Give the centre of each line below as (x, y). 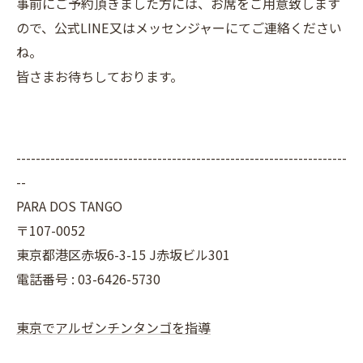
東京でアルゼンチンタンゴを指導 (113, 328)
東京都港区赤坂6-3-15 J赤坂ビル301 (123, 255)
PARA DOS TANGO (69, 206)
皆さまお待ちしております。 (100, 77)
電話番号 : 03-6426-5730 (88, 279)
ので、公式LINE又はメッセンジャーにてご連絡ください (179, 28)
